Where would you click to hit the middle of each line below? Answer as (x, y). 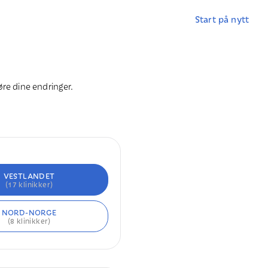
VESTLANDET (29, 176)
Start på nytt (222, 19)
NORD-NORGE (29, 212)
